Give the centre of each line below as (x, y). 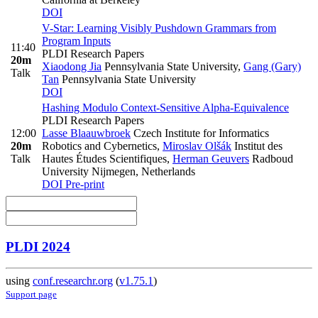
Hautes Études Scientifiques (104, 158)
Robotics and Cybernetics (99, 146)
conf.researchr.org (73, 281)
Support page (31, 295)
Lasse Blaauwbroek (86, 133)
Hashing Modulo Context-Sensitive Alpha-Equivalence (165, 107)
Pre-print (83, 184)
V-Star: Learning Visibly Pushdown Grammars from (159, 28)
